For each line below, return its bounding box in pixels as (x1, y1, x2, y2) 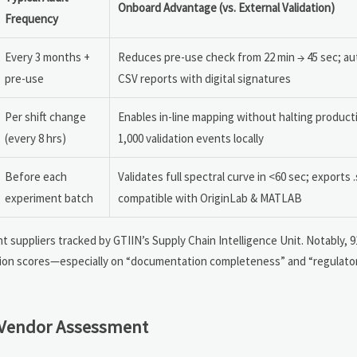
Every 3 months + (5, 49, 90, 65)
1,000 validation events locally (118, 130, 264, 146)
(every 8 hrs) (5, 130, 66, 146)
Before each (5, 168, 67, 184)
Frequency (5, 10, 58, 26)
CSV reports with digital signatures (118, 70, 291, 86)
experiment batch (5, 190, 93, 206)
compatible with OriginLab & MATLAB (118, 190, 302, 206)
